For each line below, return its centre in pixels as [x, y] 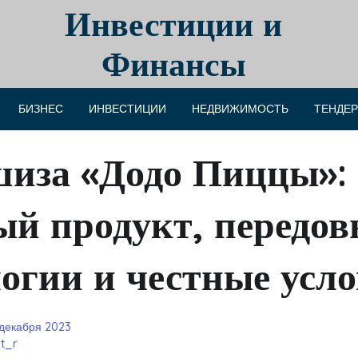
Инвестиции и [173, 24]
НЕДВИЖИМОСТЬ [240, 109]
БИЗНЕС [40, 109]
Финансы [173, 64]
